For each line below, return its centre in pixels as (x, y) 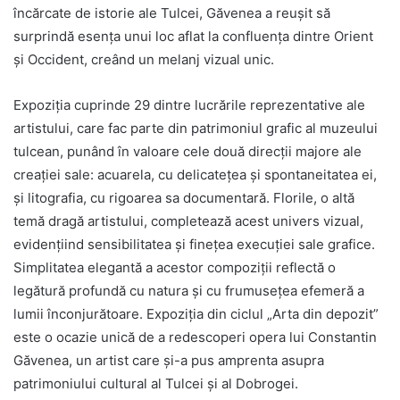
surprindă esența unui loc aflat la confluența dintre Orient (193, 37)
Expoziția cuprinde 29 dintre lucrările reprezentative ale (189, 105)
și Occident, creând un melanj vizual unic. (144, 60)
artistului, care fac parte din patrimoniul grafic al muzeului (196, 129)
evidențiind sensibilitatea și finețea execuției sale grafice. (194, 245)
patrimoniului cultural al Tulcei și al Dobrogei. (156, 384)
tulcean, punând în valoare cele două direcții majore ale (187, 152)
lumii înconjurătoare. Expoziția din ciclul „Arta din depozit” (196, 314)
